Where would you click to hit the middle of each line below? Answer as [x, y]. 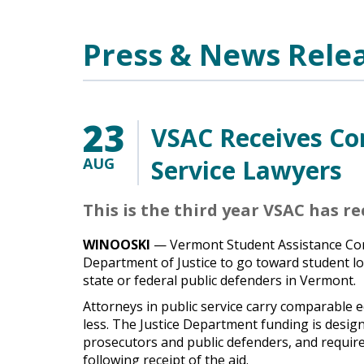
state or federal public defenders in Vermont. [219, 280]
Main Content [125, 33]
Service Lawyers [247, 170]
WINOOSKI [118, 245]
